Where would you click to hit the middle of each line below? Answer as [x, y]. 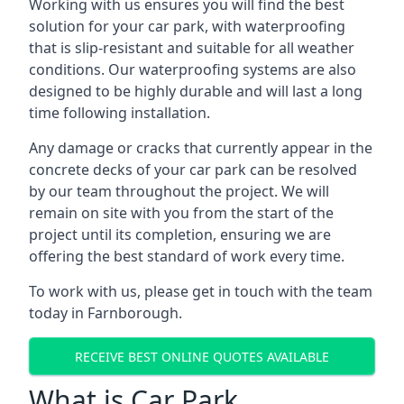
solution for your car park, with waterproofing [187, 26]
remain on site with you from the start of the [181, 213]
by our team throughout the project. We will [179, 191]
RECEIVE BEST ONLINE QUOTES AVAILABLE [202, 356]
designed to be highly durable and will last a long [196, 91]
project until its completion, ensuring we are [180, 234]
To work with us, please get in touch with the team [201, 291]
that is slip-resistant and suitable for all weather [192, 48]
